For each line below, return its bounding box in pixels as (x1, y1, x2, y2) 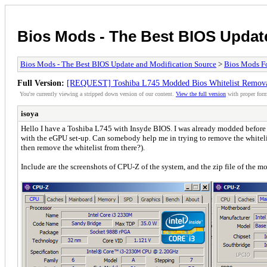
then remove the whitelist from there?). (21, 142, 145, 152)
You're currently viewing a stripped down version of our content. (20, 90, 176, 97)
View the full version (176, 90, 226, 97)
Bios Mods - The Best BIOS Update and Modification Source (20, 59, 216, 69)
